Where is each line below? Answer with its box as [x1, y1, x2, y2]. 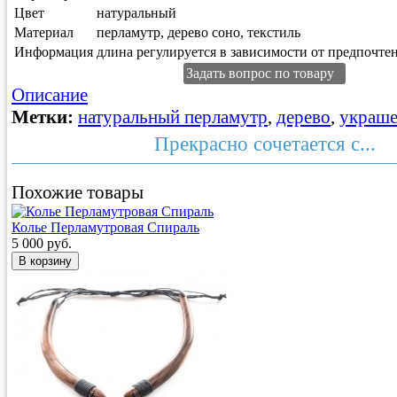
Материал [14, 25, 74, 41]
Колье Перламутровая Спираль [12, 220, 199, 236]
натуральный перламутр [78, 106, 268, 128]
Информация [14, 44, 93, 60]
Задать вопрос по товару [186, 66, 334, 82]
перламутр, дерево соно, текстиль [97, 25, 300, 41]
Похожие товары [12, 182, 144, 204]
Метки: [12, 106, 74, 128]
